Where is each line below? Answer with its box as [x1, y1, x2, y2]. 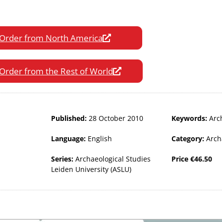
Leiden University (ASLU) [51, 164, 131, 174]
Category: [171, 133, 206, 143]
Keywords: [171, 113, 209, 123]
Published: [51, 113, 89, 123]
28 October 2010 [88, 113, 143, 123]
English [87, 133, 112, 143]
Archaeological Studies [75, 154, 151, 164]
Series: [51, 154, 75, 164]
